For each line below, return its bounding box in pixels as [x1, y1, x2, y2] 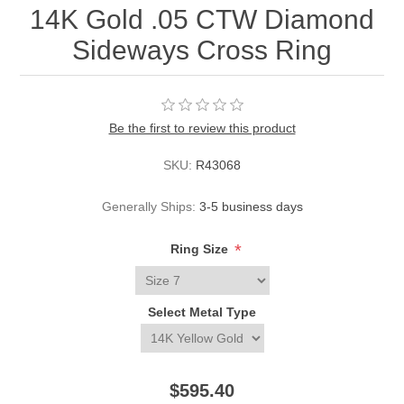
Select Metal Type [148, 305, 256, 320]
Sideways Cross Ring [72, 35, 332, 66]
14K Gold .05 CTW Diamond [30, 5, 374, 35]
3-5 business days [198, 199, 303, 215]
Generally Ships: [101, 199, 196, 215]
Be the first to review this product [108, 121, 296, 136]
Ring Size [170, 242, 232, 257]
